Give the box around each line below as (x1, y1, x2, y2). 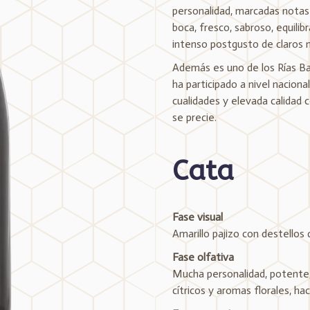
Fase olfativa (172, 250, 234, 264)
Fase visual (172, 210, 223, 224)
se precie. (172, 111, 217, 124)
